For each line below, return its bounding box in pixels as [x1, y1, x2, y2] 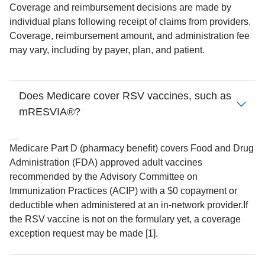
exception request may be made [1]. [9, 228, 158, 238]
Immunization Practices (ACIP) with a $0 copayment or [9, 186, 237, 196]
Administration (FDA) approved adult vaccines [9, 157, 202, 167]
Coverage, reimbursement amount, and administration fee [9, 31, 250, 41]
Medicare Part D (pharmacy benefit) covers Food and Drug [9, 143, 254, 153]
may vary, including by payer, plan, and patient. [9, 45, 205, 55]
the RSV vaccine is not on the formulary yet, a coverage [9, 214, 241, 224]
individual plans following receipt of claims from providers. [9, 17, 251, 27]
